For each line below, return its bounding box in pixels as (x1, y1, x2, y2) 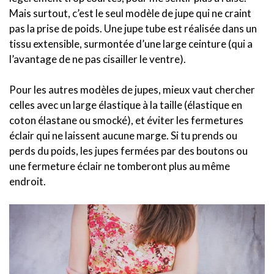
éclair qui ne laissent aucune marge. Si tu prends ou (9, 129, 237, 143)
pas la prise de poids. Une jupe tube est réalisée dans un (9, 22, 257, 35)
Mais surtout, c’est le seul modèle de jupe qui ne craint (9, 7, 251, 20)
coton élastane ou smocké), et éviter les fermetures (9, 114, 243, 127)
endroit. (9, 175, 46, 188)
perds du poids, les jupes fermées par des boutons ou (9, 144, 248, 158)
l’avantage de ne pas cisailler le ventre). (9, 53, 186, 66)
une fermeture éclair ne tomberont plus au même (9, 160, 230, 173)
